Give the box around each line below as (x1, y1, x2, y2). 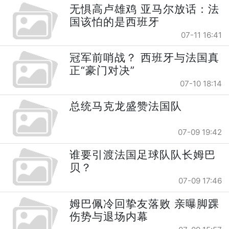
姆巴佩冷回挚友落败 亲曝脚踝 (70, 197, 220, 210)
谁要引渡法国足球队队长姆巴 (70, 148, 216, 162)
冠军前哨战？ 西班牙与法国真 (70, 51, 220, 64)
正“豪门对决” (70, 63, 135, 77)
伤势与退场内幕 (70, 210, 149, 223)
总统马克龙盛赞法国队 (70, 100, 182, 113)
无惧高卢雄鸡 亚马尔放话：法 (70, 2, 220, 15)
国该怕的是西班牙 (70, 15, 160, 28)
